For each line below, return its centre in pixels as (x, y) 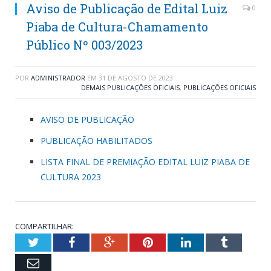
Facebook (98, 242)
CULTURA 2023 (72, 177)
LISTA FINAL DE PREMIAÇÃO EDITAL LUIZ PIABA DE (145, 162)
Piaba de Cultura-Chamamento (117, 26)
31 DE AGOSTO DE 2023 (136, 77)
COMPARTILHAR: (44, 226)
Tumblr (245, 242)
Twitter (56, 242)
